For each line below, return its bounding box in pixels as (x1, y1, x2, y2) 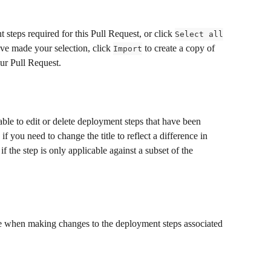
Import (113, 44, 142, 53)
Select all (175, 29, 223, 39)
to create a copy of (142, 42, 217, 53)
